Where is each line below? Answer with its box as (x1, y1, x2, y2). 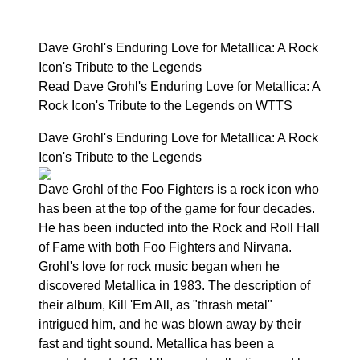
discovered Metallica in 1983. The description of (39, 279, 310, 292)
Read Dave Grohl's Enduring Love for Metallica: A (39, 80, 320, 93)
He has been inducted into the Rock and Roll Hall (39, 221, 320, 235)
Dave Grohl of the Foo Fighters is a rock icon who (39, 182, 319, 196)
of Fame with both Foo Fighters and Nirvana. (39, 240, 292, 254)
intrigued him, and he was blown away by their (39, 317, 301, 331)
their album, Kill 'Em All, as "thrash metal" (39, 298, 272, 312)
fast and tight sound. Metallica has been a (39, 337, 274, 350)
